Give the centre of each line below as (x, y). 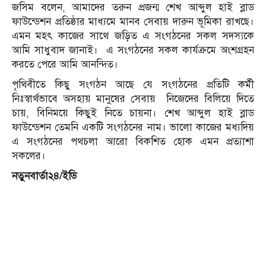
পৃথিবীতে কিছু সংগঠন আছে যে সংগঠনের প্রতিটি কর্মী (133, 84)
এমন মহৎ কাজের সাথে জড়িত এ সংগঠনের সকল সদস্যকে (133, 36)
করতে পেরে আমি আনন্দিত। (65, 64)
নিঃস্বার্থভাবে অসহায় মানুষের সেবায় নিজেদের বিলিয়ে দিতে (133, 99)
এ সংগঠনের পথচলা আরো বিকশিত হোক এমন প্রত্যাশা (133, 141)
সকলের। (29, 156)
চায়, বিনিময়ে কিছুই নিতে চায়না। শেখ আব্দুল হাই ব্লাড (133, 113)
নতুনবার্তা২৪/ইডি (44, 176)
